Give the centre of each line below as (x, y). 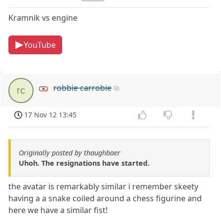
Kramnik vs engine (43, 18)
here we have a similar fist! (58, 210)
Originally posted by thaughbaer (70, 152)
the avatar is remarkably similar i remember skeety (104, 186)
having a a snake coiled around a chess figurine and (105, 198)
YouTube (39, 45)
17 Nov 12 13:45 (51, 114)
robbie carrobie (83, 88)
